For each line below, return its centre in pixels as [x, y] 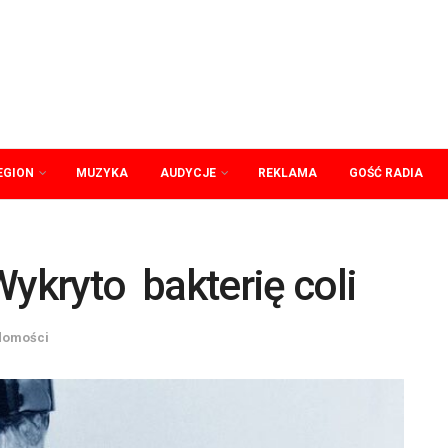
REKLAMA [287, 173]
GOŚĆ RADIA [386, 173]
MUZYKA [102, 173]
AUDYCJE [188, 173]
